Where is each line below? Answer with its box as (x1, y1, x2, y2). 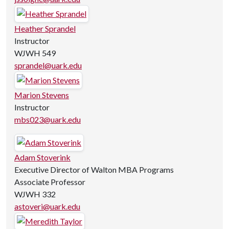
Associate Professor (14, 177, 85, 187)
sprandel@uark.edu (14, 60, 82, 70)
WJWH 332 (14, 189, 56, 199)
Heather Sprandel (14, 24, 76, 33)
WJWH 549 (14, 48, 56, 58)
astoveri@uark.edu (14, 201, 80, 211)
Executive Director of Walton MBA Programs (14, 165, 174, 174)
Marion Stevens (14, 90, 69, 100)
